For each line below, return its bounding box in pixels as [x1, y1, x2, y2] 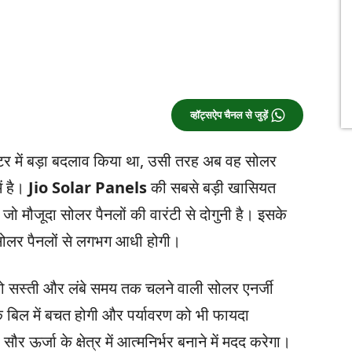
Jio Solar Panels [28, 177, 147, 199]
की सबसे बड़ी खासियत [147, 177, 276, 199]
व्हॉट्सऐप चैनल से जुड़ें [190, 109, 268, 122]
